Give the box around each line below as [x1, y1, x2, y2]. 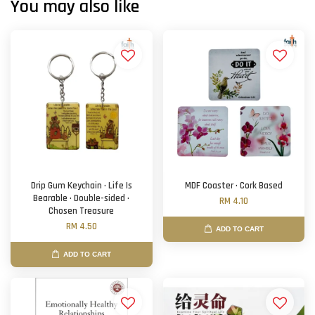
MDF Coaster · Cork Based [184, 180, 283, 192]
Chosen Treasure [49, 205, 115, 217]
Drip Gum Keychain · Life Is [30, 180, 132, 192]
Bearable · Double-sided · [33, 193, 130, 205]
